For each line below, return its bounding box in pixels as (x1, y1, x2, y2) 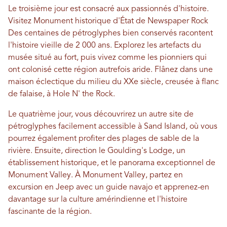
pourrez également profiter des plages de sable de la (8, 135, 199, 143)
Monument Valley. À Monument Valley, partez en (8, 171, 183, 179)
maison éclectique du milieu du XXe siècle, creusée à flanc (8, 78, 219, 86)
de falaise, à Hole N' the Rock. (8, 90, 115, 98)
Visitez (8, 17, 33, 25)
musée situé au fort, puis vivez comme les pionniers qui (8, 54, 207, 62)
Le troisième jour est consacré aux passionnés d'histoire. (8, 5, 209, 13)
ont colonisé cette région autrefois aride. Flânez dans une (8, 66, 213, 74)
